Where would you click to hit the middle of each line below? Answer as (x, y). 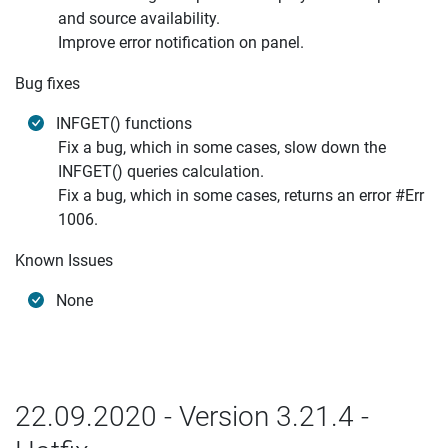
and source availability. (139, 18)
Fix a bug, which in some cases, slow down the (222, 147)
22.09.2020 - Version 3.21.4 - (192, 416)
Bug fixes (47, 83)
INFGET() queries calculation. (161, 171)
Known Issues (64, 260)
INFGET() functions (124, 123)
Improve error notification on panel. (181, 42)
